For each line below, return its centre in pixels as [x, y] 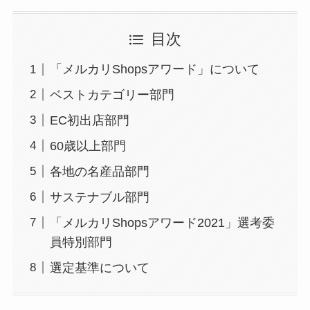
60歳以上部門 [88, 146]
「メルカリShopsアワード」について [154, 70]
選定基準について [99, 267]
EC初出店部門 [89, 120]
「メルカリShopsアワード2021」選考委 [162, 222]
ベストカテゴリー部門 [112, 94]
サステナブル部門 [99, 197]
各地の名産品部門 [99, 171]
